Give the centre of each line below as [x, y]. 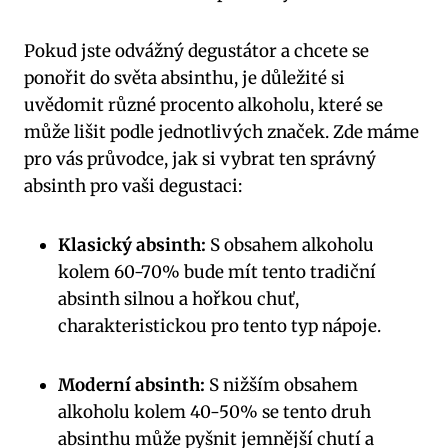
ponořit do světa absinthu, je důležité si [184, 78]
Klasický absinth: [132, 245]
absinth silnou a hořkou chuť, [178, 299]
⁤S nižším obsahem [281, 385]
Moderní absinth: [131, 385]
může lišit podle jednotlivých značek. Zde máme [221, 132]
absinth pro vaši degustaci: [133, 186]
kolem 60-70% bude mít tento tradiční [217, 272]
